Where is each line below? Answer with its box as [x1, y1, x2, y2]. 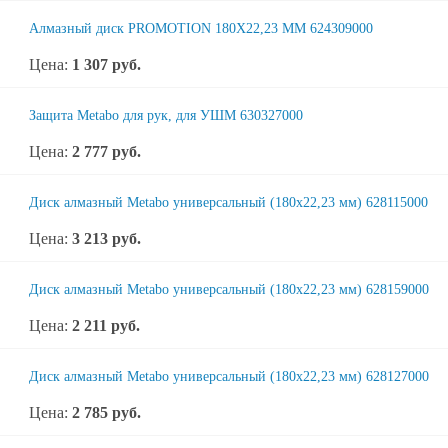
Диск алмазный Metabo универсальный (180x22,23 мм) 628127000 [29, 369, 429, 384]
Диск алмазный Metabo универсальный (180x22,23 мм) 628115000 [29, 195, 428, 210]
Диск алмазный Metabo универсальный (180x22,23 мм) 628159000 [29, 282, 429, 297]
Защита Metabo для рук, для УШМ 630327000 [29, 108, 303, 123]
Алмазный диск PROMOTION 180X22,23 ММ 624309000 [29, 21, 373, 36]
